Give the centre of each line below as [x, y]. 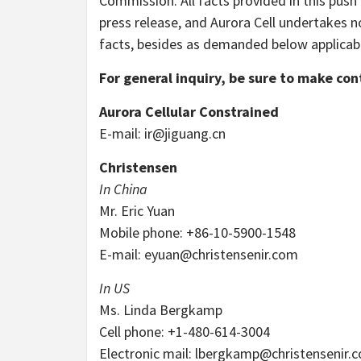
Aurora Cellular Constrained [189, 112]
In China [123, 189]
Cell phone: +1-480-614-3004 [185, 332]
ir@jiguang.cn [185, 134]
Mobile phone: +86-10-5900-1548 [197, 233]
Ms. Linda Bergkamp [161, 310]
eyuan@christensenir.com [221, 255]
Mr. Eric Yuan [137, 211]
